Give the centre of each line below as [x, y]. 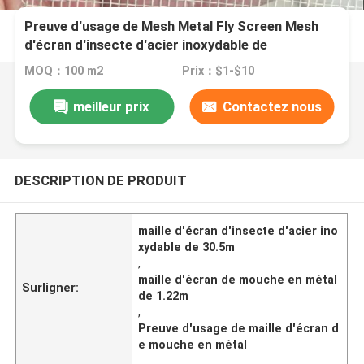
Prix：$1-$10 [218, 71]
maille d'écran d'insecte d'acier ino [238, 230]
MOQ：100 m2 [64, 71]
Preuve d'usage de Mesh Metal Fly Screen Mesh [172, 26]
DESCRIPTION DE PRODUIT [100, 180]
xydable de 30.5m [187, 247]
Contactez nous [272, 106]
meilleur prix [112, 106]
